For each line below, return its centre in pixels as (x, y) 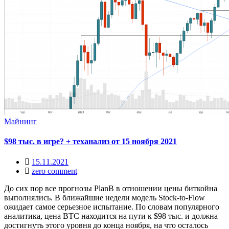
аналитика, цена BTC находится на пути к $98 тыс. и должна (111, 216)
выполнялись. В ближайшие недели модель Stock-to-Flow (105, 197)
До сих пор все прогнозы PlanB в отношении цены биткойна (111, 188)
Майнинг (20, 122)
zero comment (54, 171)
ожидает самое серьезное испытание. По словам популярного (112, 207)
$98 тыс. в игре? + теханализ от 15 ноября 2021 (90, 142)
